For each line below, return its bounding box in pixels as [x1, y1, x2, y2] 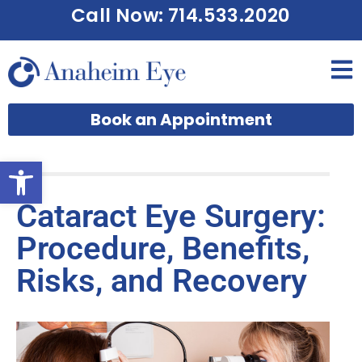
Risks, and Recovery [16, 262, 307, 301]
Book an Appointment [90, 108, 272, 132]
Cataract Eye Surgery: [16, 197, 326, 236]
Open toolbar [7, 153, 99, 184]
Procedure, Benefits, [16, 229, 309, 268]
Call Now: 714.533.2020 [71, 2, 291, 28]
